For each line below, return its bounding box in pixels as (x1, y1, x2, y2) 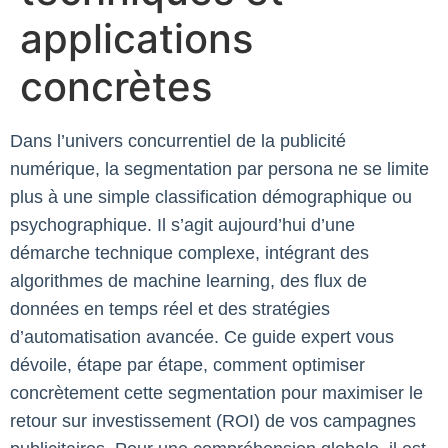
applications (20, 14, 253, 63)
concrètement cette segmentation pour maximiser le (10, 383, 423, 403)
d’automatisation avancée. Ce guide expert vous (10, 327, 394, 347)
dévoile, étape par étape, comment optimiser (10, 355, 365, 375)
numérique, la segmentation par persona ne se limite (10, 159, 429, 179)
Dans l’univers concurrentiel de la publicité (10, 131, 346, 151)
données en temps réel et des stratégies (10, 299, 330, 319)
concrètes (20, 62, 212, 111)
